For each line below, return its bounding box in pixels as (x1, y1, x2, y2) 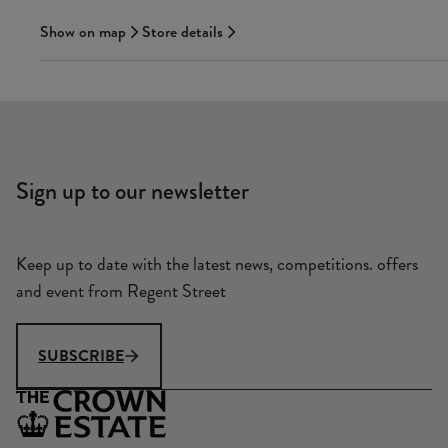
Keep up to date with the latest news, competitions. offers (16, 252, 418, 277)
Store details (142, 21, 223, 43)
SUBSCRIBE (38, 345, 124, 367)
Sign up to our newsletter (16, 176, 249, 207)
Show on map (40, 21, 126, 43)
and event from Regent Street (16, 279, 226, 304)
